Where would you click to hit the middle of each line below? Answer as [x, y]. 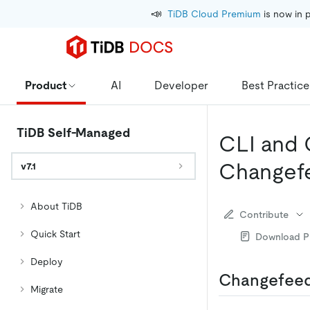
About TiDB [56, 206]
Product [46, 85]
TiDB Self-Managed [73, 133]
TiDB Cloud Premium [214, 14]
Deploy [46, 262]
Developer [181, 85]
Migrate [47, 289]
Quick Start [55, 234]
